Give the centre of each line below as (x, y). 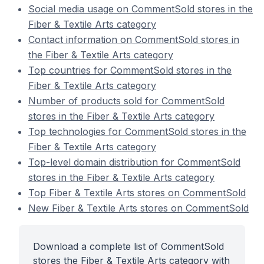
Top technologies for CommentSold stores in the (137, 131)
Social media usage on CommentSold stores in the (141, 9)
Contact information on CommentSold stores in (134, 39)
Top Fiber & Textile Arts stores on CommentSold (137, 193)
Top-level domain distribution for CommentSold (134, 162)
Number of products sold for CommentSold (126, 101)
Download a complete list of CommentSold (128, 246)
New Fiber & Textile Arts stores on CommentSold (138, 208)
